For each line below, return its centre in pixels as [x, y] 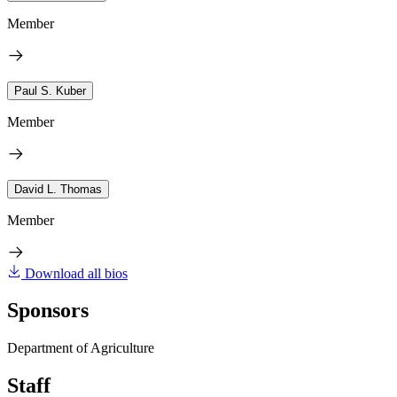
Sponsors [48, 311]
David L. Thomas [58, 189]
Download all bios [76, 273]
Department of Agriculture [81, 348]
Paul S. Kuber [50, 90]
